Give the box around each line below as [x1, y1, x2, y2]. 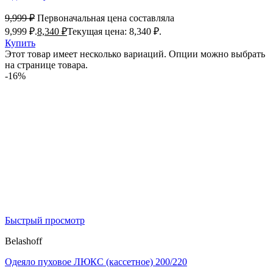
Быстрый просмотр [5, 215, 85, 226]
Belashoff [5, 236, 42, 247]
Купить [5, 38, 35, 49]
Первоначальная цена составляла [37, 13, 174, 24]
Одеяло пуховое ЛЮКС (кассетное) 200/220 [5, 257, 187, 268]
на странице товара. [5, 60, 88, 71]
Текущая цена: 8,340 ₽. [67, 26, 161, 37]
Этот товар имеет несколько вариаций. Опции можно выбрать [5, 49, 265, 60]
